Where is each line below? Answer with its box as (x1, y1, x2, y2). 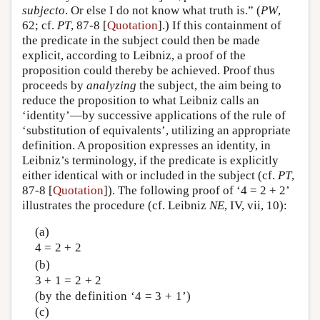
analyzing (86, 78, 136, 92)
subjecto (22, 3, 65, 17)
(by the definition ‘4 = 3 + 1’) (34, 289, 191, 304)
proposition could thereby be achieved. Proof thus (22, 63, 275, 77)
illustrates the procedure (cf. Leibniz (22, 198, 209, 212)
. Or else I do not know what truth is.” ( (65, 3, 261, 17)
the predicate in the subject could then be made (22, 33, 260, 47)
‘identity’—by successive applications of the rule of (22, 108, 286, 122)
